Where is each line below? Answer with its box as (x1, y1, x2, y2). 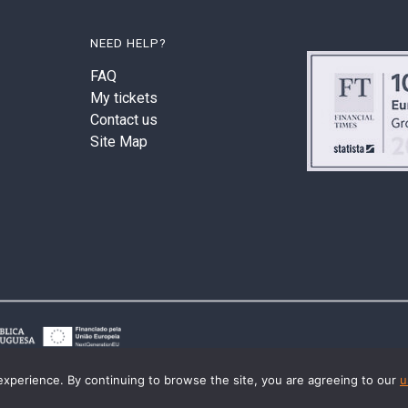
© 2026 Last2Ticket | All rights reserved (76, 384, 332, 403)
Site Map (90, 133, 148, 151)
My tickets (90, 89, 158, 107)
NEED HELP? (90, 36, 168, 51)
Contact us (90, 111, 158, 129)
